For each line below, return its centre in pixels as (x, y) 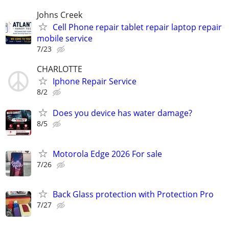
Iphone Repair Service (95, 82)
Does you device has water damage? (122, 113)
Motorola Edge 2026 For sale (107, 154)
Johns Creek (60, 15)
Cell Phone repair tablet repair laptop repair (137, 27)
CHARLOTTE (60, 69)
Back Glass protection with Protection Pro (133, 194)
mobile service (65, 38)
